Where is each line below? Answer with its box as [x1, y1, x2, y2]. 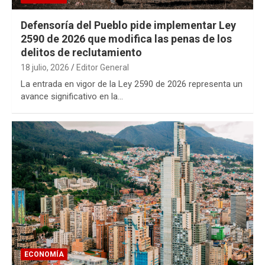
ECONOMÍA [24, 250, 64, 258]
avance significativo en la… [21, 91, 123, 102]
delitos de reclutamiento [21, 46, 142, 59]
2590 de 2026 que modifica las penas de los [21, 32, 232, 45]
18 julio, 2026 [21, 62, 69, 72]
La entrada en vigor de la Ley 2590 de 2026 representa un [21, 78, 243, 89]
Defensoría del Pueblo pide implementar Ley [21, 18, 236, 31]
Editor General [76, 62, 129, 72]
